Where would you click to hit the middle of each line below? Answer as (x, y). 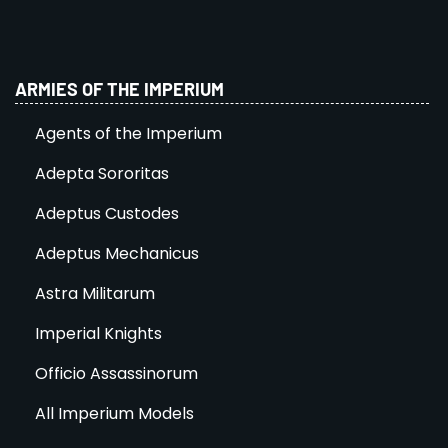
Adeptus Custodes (107, 213)
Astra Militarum (95, 293)
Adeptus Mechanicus (117, 253)
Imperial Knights (98, 333)
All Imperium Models (114, 413)
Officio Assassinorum (116, 373)
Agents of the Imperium (128, 133)
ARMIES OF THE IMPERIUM (119, 88)
